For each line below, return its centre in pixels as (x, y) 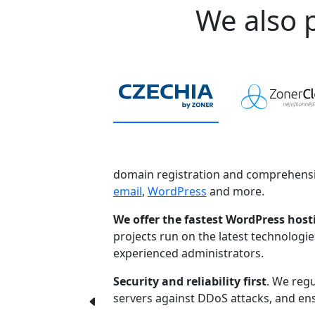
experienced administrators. (188, 253)
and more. (235, 192)
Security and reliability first (189, 282)
